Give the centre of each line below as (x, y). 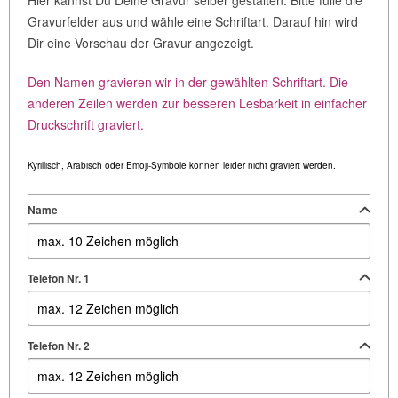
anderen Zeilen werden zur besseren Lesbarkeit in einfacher (197, 103)
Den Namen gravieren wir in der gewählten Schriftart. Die (188, 82)
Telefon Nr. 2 (59, 346)
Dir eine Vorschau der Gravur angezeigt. (141, 43)
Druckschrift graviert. (86, 125)
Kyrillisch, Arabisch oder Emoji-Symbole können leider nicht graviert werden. (182, 166)
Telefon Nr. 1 (59, 278)
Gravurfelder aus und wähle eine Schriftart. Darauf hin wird (193, 22)
